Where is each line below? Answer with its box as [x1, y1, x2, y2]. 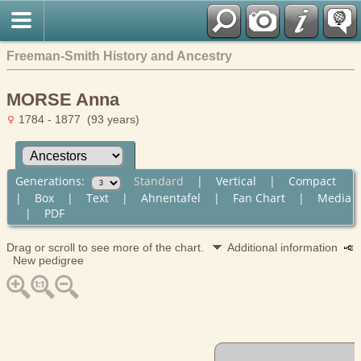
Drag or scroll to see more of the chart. [6, 240, 207, 254]
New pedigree [6, 253, 84, 267]
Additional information [227, 240, 344, 254]
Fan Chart [232, 189, 285, 205]
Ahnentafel [140, 189, 201, 205]
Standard [133, 172, 184, 189]
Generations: [15, 172, 91, 189]
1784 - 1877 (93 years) [15, 113, 139, 126]
